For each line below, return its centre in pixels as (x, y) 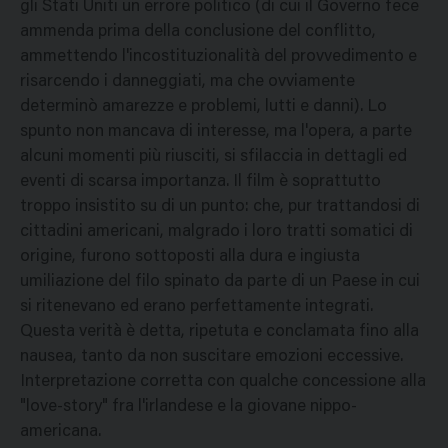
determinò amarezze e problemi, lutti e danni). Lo (203, 108)
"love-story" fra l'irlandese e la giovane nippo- (188, 408)
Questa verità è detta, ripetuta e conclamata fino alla (219, 333)
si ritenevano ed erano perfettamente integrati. (196, 308)
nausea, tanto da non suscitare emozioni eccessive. (211, 358)
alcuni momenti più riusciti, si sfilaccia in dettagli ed (213, 158)
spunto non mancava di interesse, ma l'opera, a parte (216, 133)
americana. (60, 433)
